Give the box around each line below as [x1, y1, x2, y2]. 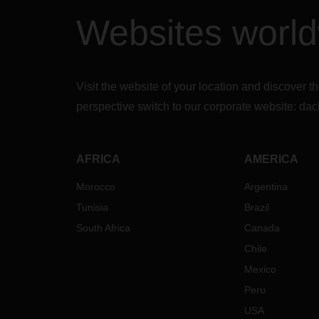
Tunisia [76, 202, 108, 213]
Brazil [244, 202, 269, 213]
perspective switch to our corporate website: [76, 100, 299, 113]
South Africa [76, 222, 130, 234]
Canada [244, 222, 280, 234]
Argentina [244, 181, 288, 192]
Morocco [76, 181, 115, 192]
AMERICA [244, 153, 298, 165]
